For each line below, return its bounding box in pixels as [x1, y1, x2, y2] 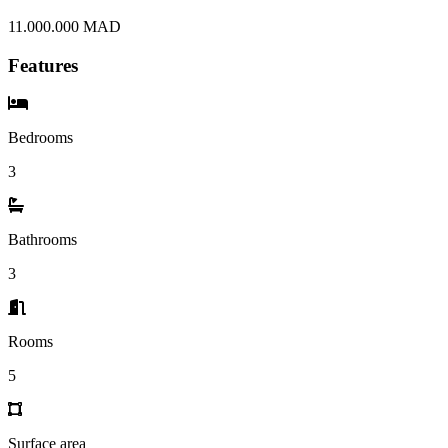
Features [8, 54, 78, 76]
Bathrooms [8, 231, 77, 249]
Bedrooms [8, 129, 73, 147]
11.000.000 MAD [8, 17, 121, 35]
